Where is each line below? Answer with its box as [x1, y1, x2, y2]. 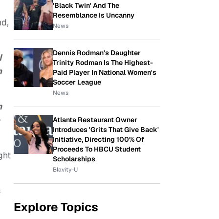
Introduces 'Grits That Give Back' [53, 125, 159, 134]
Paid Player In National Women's [53, 68, 156, 77]
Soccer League [53, 78, 101, 87]
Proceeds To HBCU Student [53, 145, 141, 153]
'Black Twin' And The [53, 1, 119, 10]
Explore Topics [14, 199, 98, 215]
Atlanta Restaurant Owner [53, 115, 137, 124]
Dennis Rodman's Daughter [53, 48, 141, 57]
